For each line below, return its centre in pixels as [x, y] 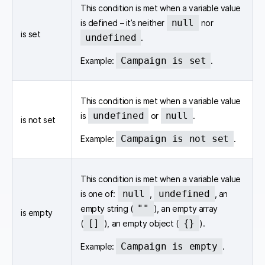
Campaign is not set [175, 138]
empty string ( [107, 208]
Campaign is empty [169, 246]
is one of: [99, 193]
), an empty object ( [141, 223]
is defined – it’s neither [124, 22]
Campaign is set [164, 60]
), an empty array [185, 208]
